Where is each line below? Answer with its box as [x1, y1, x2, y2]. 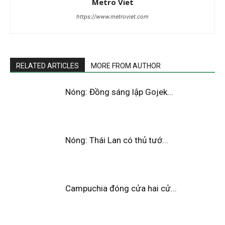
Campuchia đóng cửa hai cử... [65, 183, 177, 193]
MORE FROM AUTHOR [91, 61, 161, 70]
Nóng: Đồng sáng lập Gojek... [65, 86, 173, 97]
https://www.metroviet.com [76, 13, 149, 20]
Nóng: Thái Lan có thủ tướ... [65, 135, 168, 145]
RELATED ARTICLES [16, 61, 79, 70]
